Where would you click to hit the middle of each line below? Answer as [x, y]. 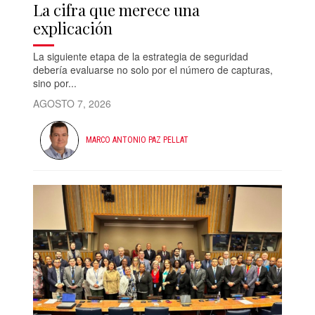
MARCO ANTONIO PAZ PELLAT [137, 140]
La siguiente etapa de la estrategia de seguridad [141, 56]
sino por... [55, 83]
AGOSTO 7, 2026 [72, 103]
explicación [73, 28]
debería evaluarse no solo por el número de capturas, [153, 69]
